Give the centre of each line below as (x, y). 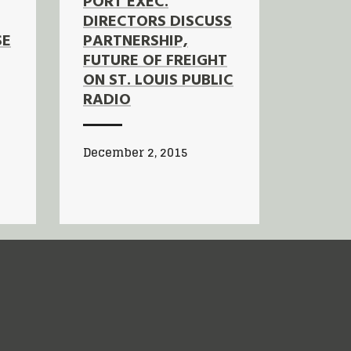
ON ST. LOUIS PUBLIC (158, 80)
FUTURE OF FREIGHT (155, 61)
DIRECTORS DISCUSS (157, 22)
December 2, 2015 (135, 152)
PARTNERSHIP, (136, 41)
